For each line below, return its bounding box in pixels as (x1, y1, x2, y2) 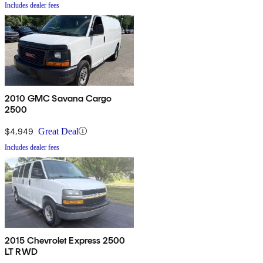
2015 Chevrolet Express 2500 (5, 234, 126, 246)
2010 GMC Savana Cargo (5, 92, 112, 104)
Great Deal (38, 126, 79, 136)
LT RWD (5, 245, 38, 257)
